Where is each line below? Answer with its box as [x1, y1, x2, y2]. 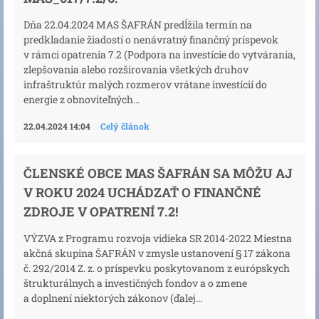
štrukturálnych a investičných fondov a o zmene [23, 276, 247, 291]
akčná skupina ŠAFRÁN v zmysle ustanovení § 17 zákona [23, 246, 291, 261]
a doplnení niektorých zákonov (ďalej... [23, 291, 202, 305]
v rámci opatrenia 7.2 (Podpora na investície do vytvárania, [23, 48, 296, 62]
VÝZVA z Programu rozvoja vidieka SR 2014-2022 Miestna [23, 231, 292, 246]
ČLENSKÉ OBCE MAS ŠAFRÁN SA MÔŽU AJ [23, 164, 293, 182]
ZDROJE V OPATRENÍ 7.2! [23, 203, 178, 221]
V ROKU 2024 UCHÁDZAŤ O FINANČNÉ [23, 184, 261, 202]
